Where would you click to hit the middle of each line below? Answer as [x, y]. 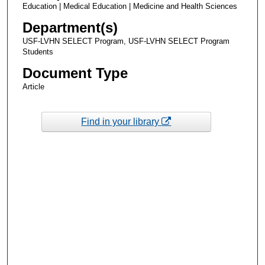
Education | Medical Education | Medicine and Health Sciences [130, 6]
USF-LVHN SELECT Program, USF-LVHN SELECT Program [126, 41]
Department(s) [70, 27]
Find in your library [122, 122]
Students [38, 51]
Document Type [75, 73]
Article [33, 86]
